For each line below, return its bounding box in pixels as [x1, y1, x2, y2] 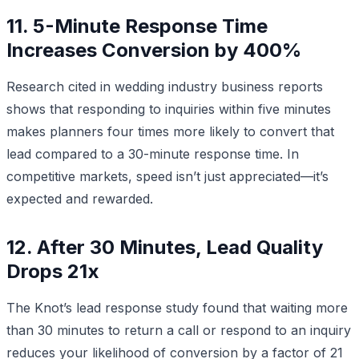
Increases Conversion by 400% [6, 38, 301, 62]
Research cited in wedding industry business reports [6, 78, 323, 95]
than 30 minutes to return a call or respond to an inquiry [6, 321, 351, 338]
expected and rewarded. [6, 190, 153, 207]
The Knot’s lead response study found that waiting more [6, 299, 348, 316]
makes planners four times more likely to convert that [6, 123, 334, 139]
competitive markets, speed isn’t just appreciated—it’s [6, 167, 329, 184]
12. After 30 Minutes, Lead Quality [6, 235, 323, 259]
